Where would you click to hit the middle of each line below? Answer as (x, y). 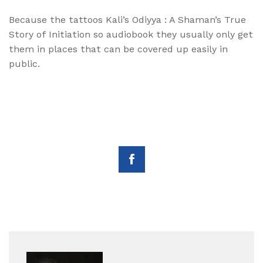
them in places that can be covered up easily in (118, 49)
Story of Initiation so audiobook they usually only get (131, 35)
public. (24, 64)
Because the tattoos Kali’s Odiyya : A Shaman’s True (127, 20)
